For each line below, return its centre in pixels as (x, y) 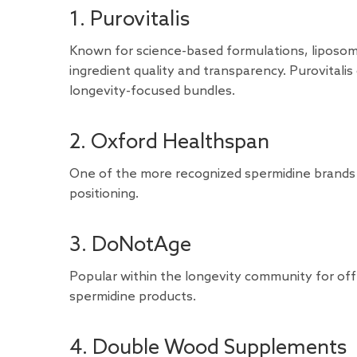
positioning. (104, 194)
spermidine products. (133, 296)
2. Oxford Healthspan (169, 142)
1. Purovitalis (129, 20)
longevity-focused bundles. (152, 91)
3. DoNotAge (130, 246)
